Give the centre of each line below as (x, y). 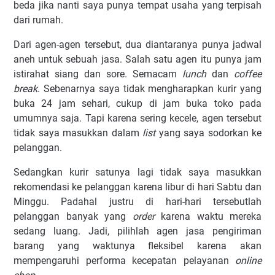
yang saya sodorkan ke (208, 133)
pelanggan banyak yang (73, 217)
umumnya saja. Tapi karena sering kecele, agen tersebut (137, 118)
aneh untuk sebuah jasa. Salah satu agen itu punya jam (137, 60)
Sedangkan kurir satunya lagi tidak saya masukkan (137, 172)
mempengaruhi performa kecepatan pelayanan (124, 261)
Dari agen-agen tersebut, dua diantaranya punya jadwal (137, 45)
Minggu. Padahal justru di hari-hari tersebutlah (137, 202)
